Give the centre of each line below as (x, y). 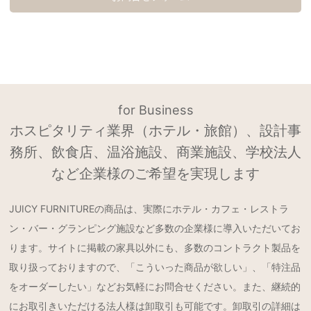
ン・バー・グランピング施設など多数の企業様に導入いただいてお (155, 228)
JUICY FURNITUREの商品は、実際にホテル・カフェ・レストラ (149, 208)
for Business (155, 109)
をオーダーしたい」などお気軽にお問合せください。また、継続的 (155, 286)
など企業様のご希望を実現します (155, 173)
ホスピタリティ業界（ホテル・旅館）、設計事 (155, 130)
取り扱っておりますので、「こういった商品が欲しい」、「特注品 (155, 267)
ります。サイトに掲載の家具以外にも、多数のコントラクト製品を (155, 247)
